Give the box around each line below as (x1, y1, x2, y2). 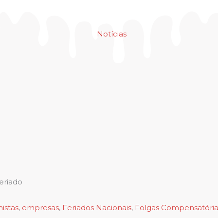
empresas (22, 202, 59, 212)
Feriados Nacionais (62, 202, 131, 212)
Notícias (96, 29, 127, 38)
